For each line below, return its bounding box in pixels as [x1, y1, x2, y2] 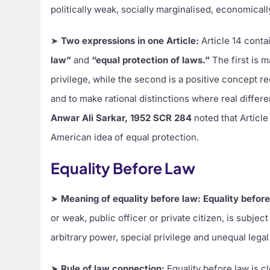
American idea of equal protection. [51, 131, 199, 143]
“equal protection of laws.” [92, 54, 210, 66]
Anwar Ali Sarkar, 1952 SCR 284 [51, 111, 192, 124]
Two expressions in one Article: [61, 34, 199, 46]
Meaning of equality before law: [61, 192, 201, 204]
